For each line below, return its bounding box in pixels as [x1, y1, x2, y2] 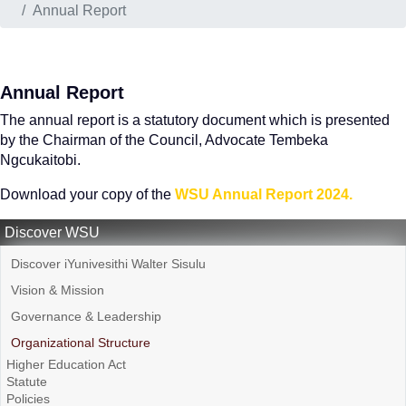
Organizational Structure [11, 335, 150, 350]
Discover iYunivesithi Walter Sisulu [11, 256, 206, 271]
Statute [6, 374, 47, 389]
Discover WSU [5, 225, 100, 240]
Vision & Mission [11, 283, 104, 297]
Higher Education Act [6, 357, 126, 372]
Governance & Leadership [11, 309, 161, 324]
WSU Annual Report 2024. [175, 187, 353, 202]
